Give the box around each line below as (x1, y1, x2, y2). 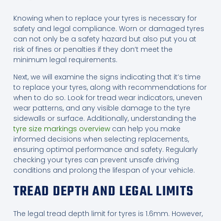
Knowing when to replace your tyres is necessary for (13, 13, 197, 23)
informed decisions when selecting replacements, (13, 134, 189, 145)
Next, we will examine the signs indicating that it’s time (13, 72, 201, 82)
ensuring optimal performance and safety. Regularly (13, 145, 198, 155)
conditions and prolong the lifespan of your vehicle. (13, 165, 195, 176)
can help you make (110, 124, 181, 134)
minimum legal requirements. (13, 54, 117, 65)
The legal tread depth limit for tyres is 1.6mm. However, (13, 208, 203, 219)
